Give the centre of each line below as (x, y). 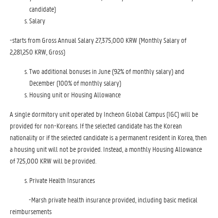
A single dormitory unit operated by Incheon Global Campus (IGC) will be (104, 114)
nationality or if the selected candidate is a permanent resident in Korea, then (108, 137)
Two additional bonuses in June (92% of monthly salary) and (107, 71)
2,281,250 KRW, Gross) (37, 52)
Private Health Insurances (62, 180)
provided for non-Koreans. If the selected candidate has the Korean (96, 126)
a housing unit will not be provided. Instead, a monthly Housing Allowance (106, 149)
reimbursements (31, 211)
